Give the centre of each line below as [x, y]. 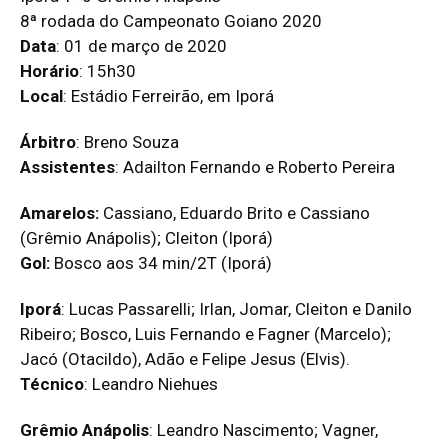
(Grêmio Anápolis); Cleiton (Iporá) [146, 238]
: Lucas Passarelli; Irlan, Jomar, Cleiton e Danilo [236, 309]
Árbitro [48, 142]
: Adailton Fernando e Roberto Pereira [255, 167]
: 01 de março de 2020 [141, 46]
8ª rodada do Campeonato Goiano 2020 [171, 21]
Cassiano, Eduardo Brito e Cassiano [236, 213]
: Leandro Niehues [151, 384]
